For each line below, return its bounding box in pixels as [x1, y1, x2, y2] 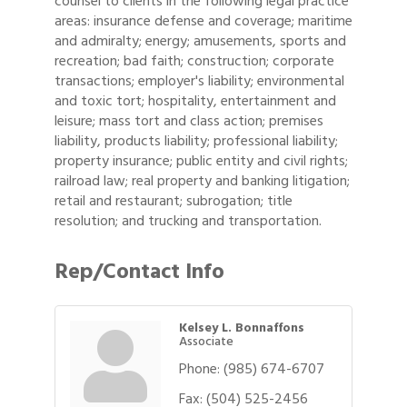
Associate [179, 330, 233, 352]
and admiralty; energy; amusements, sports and [55, 28, 346, 53]
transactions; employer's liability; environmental [55, 68, 344, 93]
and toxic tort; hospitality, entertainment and [55, 88, 336, 113]
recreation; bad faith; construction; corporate [55, 48, 334, 73]
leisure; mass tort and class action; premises [55, 108, 323, 133]
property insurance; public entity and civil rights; [55, 148, 348, 173]
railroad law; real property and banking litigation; [55, 168, 350, 193]
